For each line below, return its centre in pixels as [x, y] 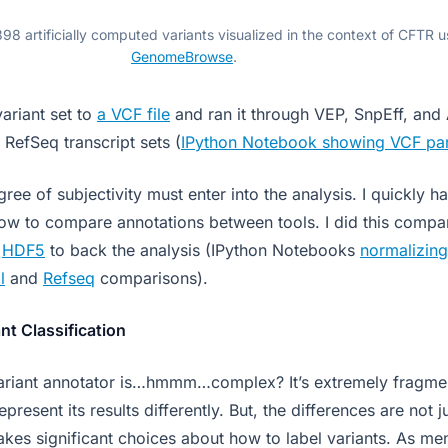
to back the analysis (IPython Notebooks [202, 250]
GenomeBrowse [182, 56]
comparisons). [151, 278]
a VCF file [133, 114]
